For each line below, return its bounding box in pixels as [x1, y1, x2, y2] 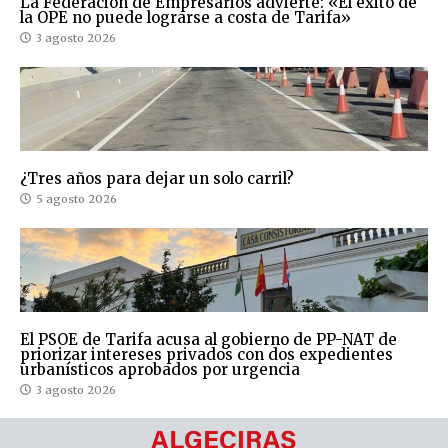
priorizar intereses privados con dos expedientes [20, 344, 393, 364]
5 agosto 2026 [36, 191, 117, 206]
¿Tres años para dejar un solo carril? [20, 168, 294, 188]
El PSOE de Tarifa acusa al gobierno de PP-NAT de [20, 329, 397, 349]
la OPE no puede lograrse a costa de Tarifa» [20, 7, 351, 27]
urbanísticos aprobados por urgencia [20, 359, 300, 379]
